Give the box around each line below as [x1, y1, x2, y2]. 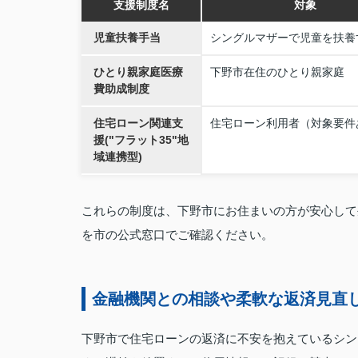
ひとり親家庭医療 [93, 66, 183, 78]
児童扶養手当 [93, 31, 161, 44]
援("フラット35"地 [93, 133, 189, 146]
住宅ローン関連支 [93, 117, 183, 129]
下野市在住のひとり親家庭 [210, 66, 344, 78]
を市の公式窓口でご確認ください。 [82, 228, 273, 241]
